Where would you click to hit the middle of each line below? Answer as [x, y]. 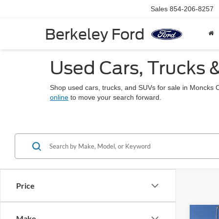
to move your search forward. [115, 97]
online [59, 97]
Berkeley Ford [95, 34]
